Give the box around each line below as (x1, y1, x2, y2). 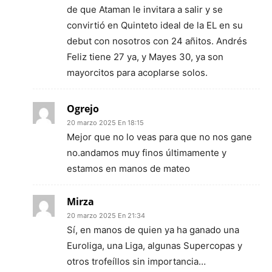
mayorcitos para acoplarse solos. (67, 67, 208, 78)
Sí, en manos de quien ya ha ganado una (67, 224, 239, 236)
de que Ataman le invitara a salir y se (67, 4, 223, 15)
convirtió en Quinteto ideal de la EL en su (67, 19, 243, 31)
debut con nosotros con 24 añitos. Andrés (67, 35, 247, 47)
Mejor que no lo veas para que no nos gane (67, 131, 252, 143)
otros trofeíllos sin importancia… (67, 256, 206, 267)
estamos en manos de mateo (67, 163, 190, 174)
